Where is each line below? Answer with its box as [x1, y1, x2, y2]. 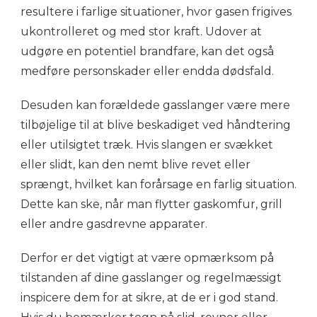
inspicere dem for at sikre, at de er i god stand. [21, 290, 278, 304]
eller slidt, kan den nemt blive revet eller [21, 157, 250, 171]
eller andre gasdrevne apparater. [21, 217, 207, 231]
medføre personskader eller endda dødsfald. [21, 64, 274, 78]
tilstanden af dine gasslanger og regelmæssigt [21, 270, 282, 284]
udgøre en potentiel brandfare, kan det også [21, 44, 274, 58]
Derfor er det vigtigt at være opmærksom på [21, 250, 274, 265]
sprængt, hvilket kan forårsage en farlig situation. [21, 177, 296, 191]
